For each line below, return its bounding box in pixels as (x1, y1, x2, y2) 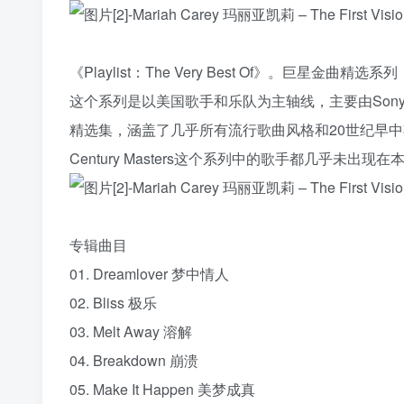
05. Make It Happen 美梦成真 (69, 378, 255, 399)
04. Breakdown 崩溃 (69, 349, 198, 371)
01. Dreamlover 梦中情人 (69, 262, 229, 284)
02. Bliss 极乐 (69, 291, 157, 313)
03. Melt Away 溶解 (69, 320, 192, 342)
